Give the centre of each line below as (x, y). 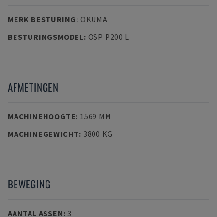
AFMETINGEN (33, 87)
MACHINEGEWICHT (44, 134)
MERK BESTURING (42, 19)
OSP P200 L (108, 37)
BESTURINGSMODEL (46, 37)
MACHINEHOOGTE (42, 116)
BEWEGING (29, 184)
